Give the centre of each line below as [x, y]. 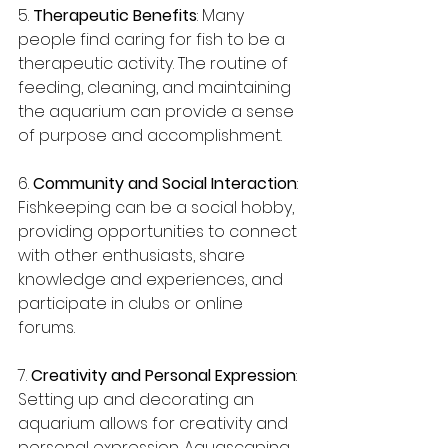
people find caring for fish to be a [153, 39]
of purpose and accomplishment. [150, 135]
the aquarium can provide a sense [158, 111]
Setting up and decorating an [138, 399]
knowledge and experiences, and [152, 279]
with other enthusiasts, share [133, 255]
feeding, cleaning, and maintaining [156, 87]
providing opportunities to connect [159, 231]
